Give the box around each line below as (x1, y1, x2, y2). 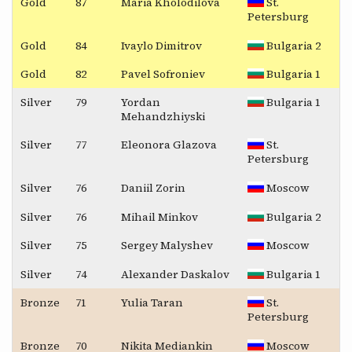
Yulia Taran (121, 294, 183, 310)
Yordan (121, 93, 160, 110)
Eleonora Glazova (121, 136, 217, 152)
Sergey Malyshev (121, 236, 213, 253)
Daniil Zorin (121, 179, 185, 196)
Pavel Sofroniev (121, 65, 205, 82)
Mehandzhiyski (121, 108, 205, 124)
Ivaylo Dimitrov (121, 37, 202, 53)
